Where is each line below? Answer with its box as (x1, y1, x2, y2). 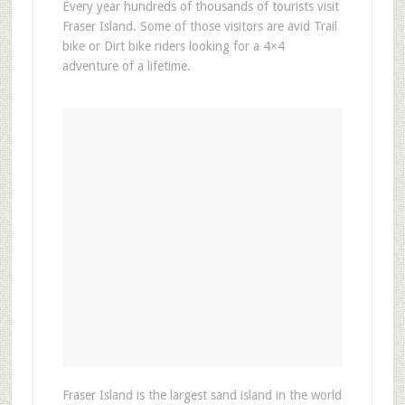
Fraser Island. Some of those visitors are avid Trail (61, 18, 337, 33)
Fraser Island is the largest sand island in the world (61, 387, 342, 402)
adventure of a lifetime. (61, 58, 191, 73)
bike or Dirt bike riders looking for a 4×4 (61, 38, 285, 53)
